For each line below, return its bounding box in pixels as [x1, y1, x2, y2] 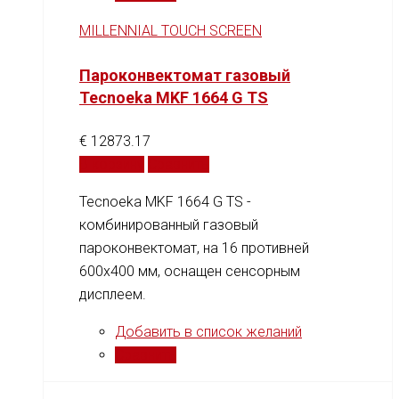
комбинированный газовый [79, 216, 258, 233]
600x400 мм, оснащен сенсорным [79, 262, 300, 280]
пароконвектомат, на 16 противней [79, 239, 309, 256]
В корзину [79, 155, 144, 173]
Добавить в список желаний [115, 322, 302, 340]
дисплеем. [79, 285, 146, 303]
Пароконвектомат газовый [79, 65, 290, 85]
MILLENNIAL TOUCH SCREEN [79, 22, 262, 40]
